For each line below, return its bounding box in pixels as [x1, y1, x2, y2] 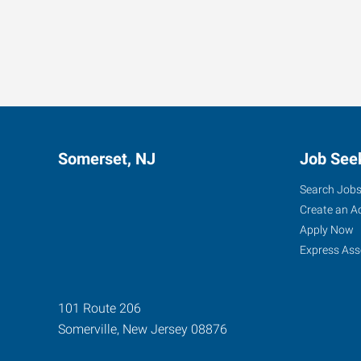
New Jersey [122, 321, 188, 337]
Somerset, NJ [58, 148, 156, 168]
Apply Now [300, 222, 354, 236]
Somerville [58, 321, 117, 337]
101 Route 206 [58, 300, 141, 316]
